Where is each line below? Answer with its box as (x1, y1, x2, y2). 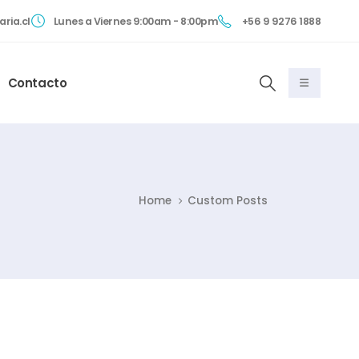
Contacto (7, 74, 67, 91)
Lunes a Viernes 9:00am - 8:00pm (53, 14, 219, 28)
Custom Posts (188, 192, 268, 208)
